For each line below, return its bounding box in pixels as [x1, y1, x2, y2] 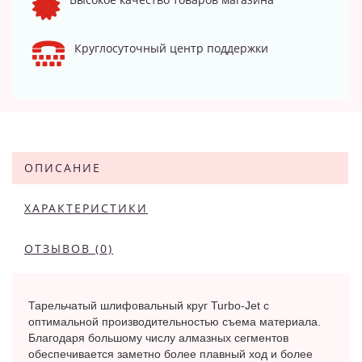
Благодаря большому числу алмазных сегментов [28, 330, 288, 344]
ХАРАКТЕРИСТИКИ [24, 200, 148, 216]
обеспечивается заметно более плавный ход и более [28, 347, 313, 360]
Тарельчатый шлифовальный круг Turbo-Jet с [28, 298, 269, 312]
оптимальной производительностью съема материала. [28, 314, 321, 328]
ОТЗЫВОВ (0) [24, 240, 113, 256]
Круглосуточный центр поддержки [74, 40, 268, 56]
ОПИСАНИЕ [24, 159, 101, 175]
